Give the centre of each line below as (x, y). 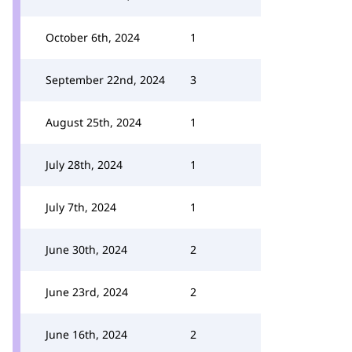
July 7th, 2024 (81, 207)
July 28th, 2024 (84, 165)
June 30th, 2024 (86, 249)
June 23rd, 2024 (87, 292)
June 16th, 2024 (86, 334)
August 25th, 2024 (93, 122)
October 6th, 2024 (93, 37)
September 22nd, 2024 (105, 80)
